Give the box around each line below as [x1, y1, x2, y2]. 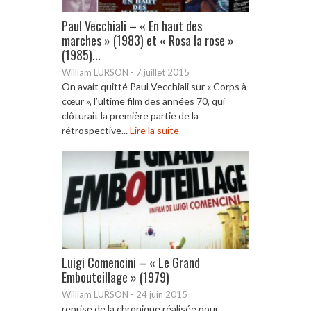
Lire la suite [130, 124, 179, 136]
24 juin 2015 [136, 288, 187, 300]
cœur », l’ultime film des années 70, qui [62, 94, 225, 107]
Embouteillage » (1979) [62, 267, 169, 286]
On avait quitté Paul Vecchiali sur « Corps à [62, 80, 246, 92]
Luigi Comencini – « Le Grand [62, 253, 200, 271]
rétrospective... [62, 124, 130, 136]
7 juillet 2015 [136, 66, 190, 78]
